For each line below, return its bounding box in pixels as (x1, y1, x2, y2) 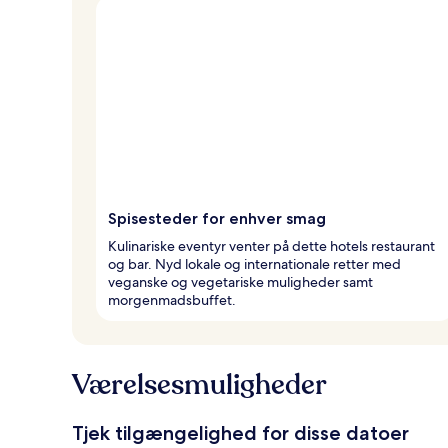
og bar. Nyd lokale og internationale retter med (108, 254, 401, 273)
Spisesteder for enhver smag (108, 208, 326, 228)
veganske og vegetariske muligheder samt (108, 272, 373, 291)
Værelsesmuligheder (72, 365, 327, 404)
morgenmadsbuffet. (108, 290, 236, 309)
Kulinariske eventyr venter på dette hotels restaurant (108, 236, 435, 255)
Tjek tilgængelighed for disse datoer (72, 420, 409, 445)
